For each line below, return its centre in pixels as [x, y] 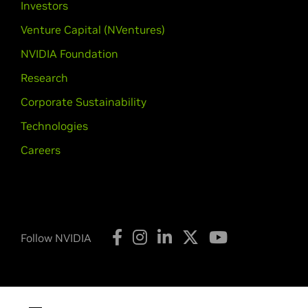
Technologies [54, 126]
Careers [41, 150]
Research [44, 78]
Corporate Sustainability [84, 102]
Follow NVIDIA [56, 238]
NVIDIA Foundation [69, 54]
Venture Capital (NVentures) [93, 30]
